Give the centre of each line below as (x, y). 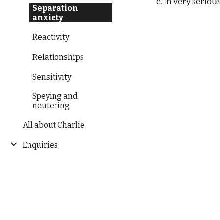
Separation (55, 8)
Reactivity (51, 37)
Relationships (58, 57)
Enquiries (40, 145)
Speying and (55, 96)
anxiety (48, 18)
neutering (51, 105)
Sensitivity (52, 77)
